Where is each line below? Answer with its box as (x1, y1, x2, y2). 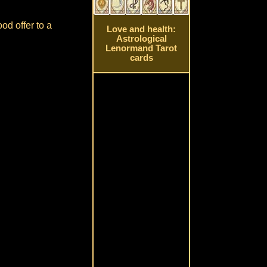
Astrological (116, 34, 167, 44)
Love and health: (107, 24, 176, 35)
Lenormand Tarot (105, 44, 178, 54)
